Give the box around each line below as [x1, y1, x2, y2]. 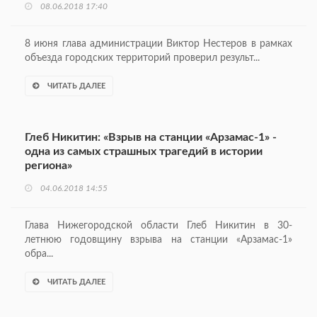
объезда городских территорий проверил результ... [25, 53, 260, 64]
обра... [25, 249, 53, 260]
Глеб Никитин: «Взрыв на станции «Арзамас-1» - [25, 132, 277, 144]
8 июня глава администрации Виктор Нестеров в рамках [25, 39, 292, 50]
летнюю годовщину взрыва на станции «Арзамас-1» [25, 235, 292, 246]
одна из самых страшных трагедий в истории [25, 146, 263, 158]
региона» [25, 160, 72, 172]
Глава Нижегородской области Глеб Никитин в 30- [25, 221, 292, 231]
